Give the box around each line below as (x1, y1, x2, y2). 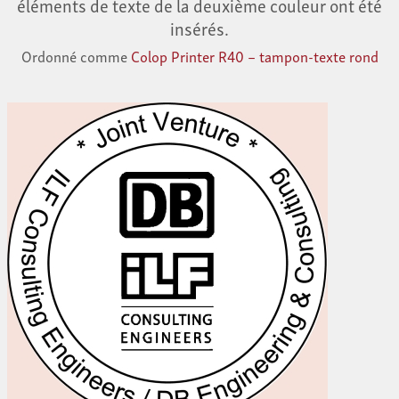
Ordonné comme (20, 44, 131, 69)
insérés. (170, 13, 229, 43)
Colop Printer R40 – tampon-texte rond (130, 44, 379, 69)
